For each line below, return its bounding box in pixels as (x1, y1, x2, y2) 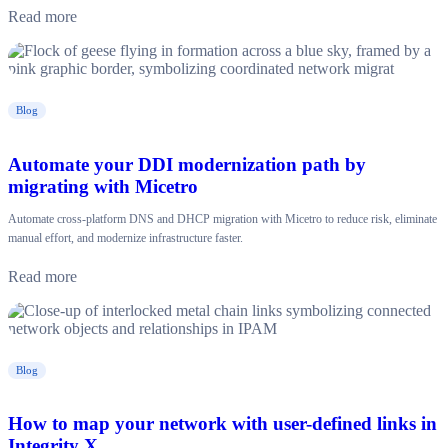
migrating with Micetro (8, 175, 198, 197)
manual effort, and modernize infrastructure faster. (8, 230, 243, 245)
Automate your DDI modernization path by (8, 153, 366, 175)
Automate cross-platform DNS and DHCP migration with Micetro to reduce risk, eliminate (8, 211, 437, 226)
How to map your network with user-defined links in (8, 413, 437, 435)
